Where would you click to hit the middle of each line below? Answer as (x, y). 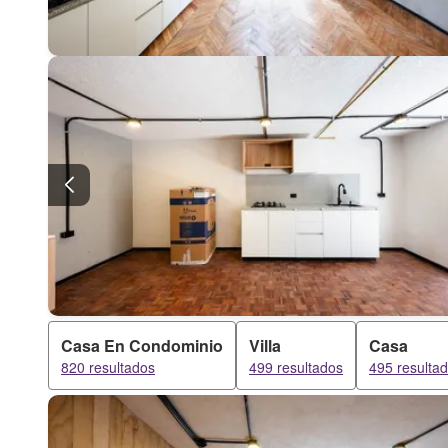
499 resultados (296, 367)
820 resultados (108, 367)
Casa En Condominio (142, 345)
